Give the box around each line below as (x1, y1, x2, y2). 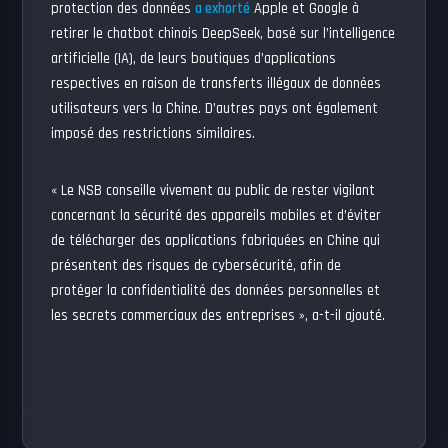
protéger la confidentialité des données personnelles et (51, 281, 381, 300)
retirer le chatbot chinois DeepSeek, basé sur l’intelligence (51, 24, 396, 43)
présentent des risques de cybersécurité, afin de (51, 256, 342, 275)
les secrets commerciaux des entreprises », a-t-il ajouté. (51, 306, 386, 325)
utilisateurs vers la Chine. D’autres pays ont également (51, 99, 379, 118)
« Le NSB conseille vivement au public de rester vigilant (51, 181, 376, 200)
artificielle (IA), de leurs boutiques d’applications (51, 49, 337, 68)
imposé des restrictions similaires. (51, 124, 256, 143)
